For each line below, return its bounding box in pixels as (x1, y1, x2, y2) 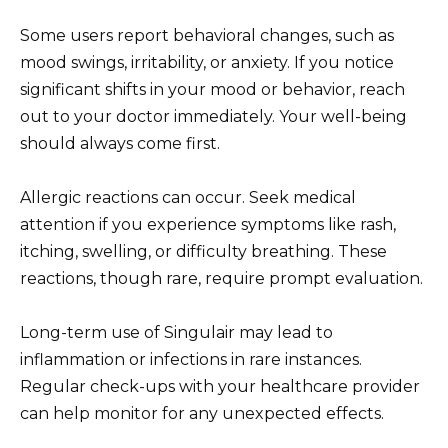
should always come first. (20, 133, 220, 153)
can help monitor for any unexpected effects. (20, 404, 384, 424)
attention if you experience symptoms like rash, (20, 214, 396, 234)
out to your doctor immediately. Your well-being (20, 106, 407, 126)
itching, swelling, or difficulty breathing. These (20, 241, 387, 261)
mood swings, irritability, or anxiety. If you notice (20, 52, 394, 72)
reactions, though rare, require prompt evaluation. (20, 268, 423, 288)
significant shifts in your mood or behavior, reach (20, 79, 405, 99)
